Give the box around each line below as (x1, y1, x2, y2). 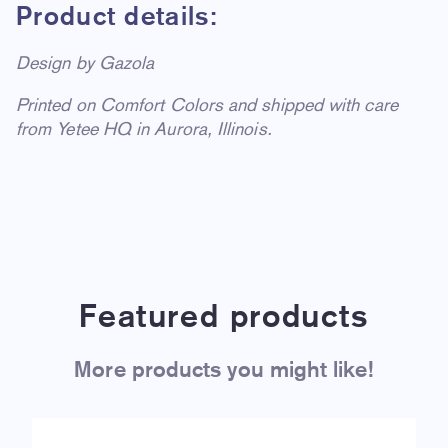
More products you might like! (74, 356, 374, 383)
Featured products (79, 297, 369, 336)
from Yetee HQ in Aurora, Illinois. (16, 118, 272, 141)
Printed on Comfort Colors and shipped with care (16, 94, 398, 117)
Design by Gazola (16, 52, 155, 75)
